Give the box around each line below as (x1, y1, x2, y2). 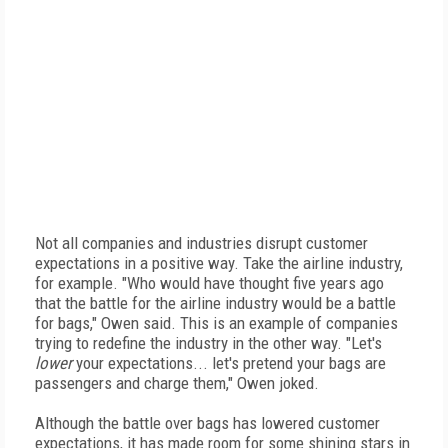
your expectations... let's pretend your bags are (76, 353, 386, 373)
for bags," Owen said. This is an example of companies (35, 313, 398, 333)
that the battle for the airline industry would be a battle (35, 293, 396, 313)
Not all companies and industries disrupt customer (35, 233, 368, 253)
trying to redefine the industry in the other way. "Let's (35, 333, 382, 353)
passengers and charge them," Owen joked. (35, 373, 323, 393)
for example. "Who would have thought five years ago (35, 273, 384, 293)
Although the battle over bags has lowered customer (35, 413, 380, 433)
